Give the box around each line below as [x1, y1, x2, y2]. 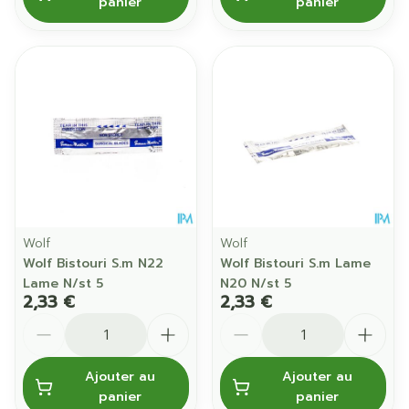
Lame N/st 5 [23, 274, 103, 293]
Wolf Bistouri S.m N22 [23, 254, 163, 273]
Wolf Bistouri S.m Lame [220, 254, 371, 273]
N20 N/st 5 [220, 274, 291, 293]
